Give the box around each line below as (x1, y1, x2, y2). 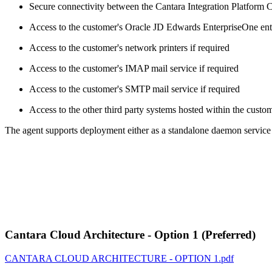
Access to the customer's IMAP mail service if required (29, 63, 239, 74)
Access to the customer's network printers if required (29, 42, 229, 53)
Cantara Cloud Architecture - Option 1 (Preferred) (5, 228, 259, 241)
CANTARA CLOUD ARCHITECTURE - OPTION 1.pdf (5, 253, 234, 263)
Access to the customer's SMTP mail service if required (29, 84, 240, 95)
